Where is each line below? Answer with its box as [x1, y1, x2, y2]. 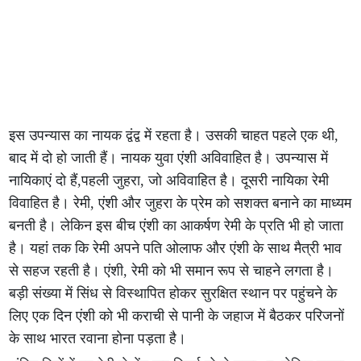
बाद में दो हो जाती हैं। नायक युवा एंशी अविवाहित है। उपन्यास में [9, 150, 329, 166]
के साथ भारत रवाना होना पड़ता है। [9, 330, 187, 346]
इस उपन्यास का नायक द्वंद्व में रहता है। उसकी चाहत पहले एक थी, [9, 127, 339, 143]
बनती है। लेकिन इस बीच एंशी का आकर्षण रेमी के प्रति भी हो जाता [9, 218, 344, 234]
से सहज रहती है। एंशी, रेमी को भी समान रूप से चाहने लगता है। [9, 263, 334, 279]
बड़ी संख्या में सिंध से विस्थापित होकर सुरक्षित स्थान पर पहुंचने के [9, 285, 338, 301]
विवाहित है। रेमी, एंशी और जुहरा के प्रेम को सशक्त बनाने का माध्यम [9, 195, 352, 211]
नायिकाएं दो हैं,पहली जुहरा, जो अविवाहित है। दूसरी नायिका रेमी [9, 172, 330, 189]
